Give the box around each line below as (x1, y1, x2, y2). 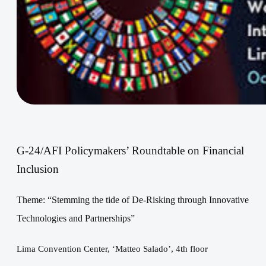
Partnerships (85, 213, 131, 224)
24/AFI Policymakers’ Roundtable (28, 144, 188, 157)
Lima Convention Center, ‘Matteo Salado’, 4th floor (17, 244, 208, 254)
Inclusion (17, 163, 59, 176)
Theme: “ (17, 195, 52, 205)
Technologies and (17, 213, 85, 224)
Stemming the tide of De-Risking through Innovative (52, 195, 249, 205)
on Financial (188, 144, 244, 157)
